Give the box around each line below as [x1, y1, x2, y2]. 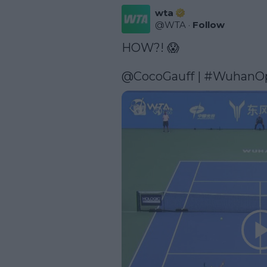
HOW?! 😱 [122, 40, 179, 55]
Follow [193, 18, 225, 30]
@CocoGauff [122, 69, 194, 83]
